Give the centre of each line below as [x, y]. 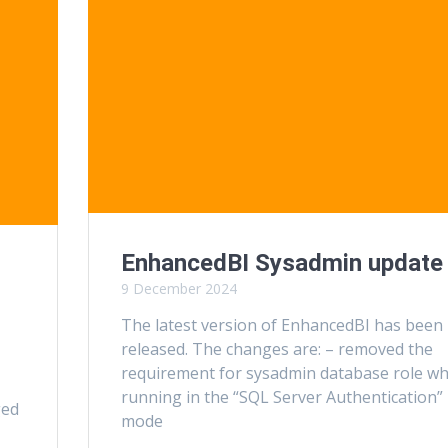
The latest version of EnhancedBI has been [281, 324]
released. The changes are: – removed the [276, 348]
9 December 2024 [178, 288]
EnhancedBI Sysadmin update [281, 262]
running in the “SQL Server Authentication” [281, 396]
